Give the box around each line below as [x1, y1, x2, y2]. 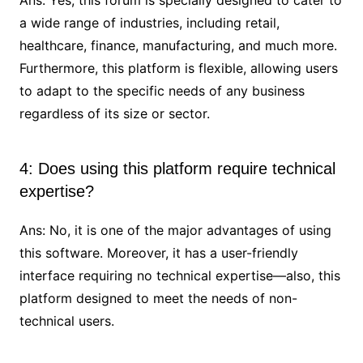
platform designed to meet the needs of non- [19, 289, 297, 306]
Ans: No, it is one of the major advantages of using [19, 221, 331, 238]
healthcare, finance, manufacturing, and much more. [19, 36, 337, 53]
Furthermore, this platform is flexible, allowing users [19, 59, 338, 76]
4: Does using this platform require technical [19, 159, 335, 177]
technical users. [19, 312, 114, 329]
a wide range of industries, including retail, [19, 14, 280, 31]
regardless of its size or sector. [19, 105, 210, 122]
